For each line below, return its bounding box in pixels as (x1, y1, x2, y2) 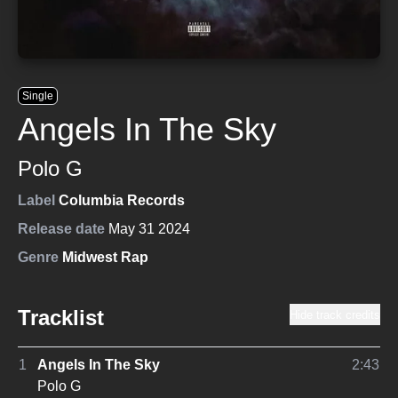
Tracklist (18, 306, 104, 330)
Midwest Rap (62, 250, 148, 265)
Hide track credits (290, 308, 380, 322)
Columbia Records (59, 193, 185, 208)
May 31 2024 (108, 221, 190, 236)
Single (22, 90, 53, 102)
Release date (18, 221, 105, 236)
